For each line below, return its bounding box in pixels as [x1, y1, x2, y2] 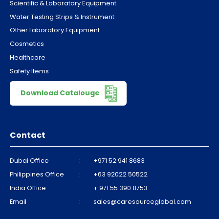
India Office [10, 184, 46, 193]
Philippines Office [10, 170, 64, 179]
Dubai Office [10, 156, 49, 165]
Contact [10, 130, 45, 141]
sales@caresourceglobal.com [93, 197, 192, 206]
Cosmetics [10, 39, 44, 49]
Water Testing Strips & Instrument [10, 12, 114, 22]
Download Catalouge [21, 88, 101, 98]
